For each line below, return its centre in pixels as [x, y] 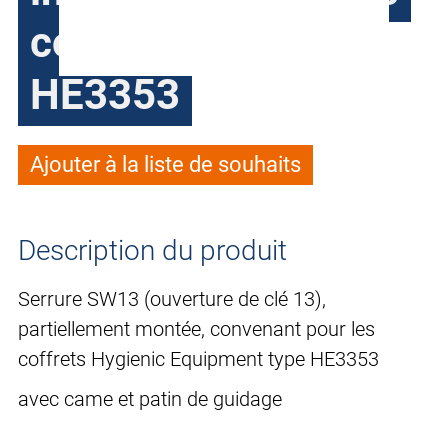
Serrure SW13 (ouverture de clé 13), [172, 299]
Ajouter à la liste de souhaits [165, 165]
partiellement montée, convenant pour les [196, 329]
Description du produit [152, 251]
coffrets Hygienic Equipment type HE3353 [198, 359]
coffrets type [151, 43]
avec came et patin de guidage [150, 399]
